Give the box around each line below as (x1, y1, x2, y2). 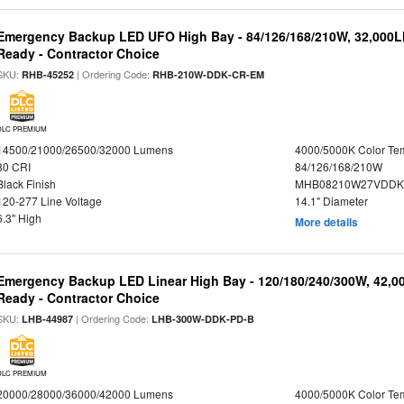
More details (294, 214, 358, 230)
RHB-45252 (22, 68, 75, 81)
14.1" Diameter (294, 193, 368, 208)
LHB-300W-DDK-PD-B (151, 312, 255, 326)
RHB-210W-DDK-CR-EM (152, 68, 265, 81)
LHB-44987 (22, 312, 74, 326)
